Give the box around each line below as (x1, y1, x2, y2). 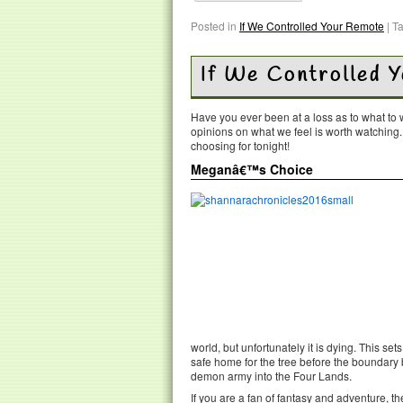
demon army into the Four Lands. (191, 367, 352, 383)
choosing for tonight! (191, 137, 290, 153)
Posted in (191, 17, 237, 33)
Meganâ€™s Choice (191, 159, 313, 178)
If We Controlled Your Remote (239, 17, 384, 33)
